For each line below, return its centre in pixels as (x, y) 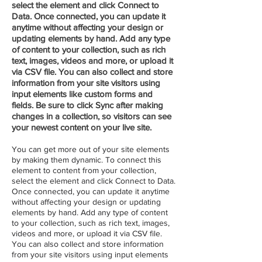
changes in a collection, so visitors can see (92, 116)
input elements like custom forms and (82, 94)
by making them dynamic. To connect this (87, 160)
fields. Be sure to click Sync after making (87, 105)
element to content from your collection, (84, 170)
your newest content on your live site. (83, 127)
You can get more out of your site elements (91, 149)
